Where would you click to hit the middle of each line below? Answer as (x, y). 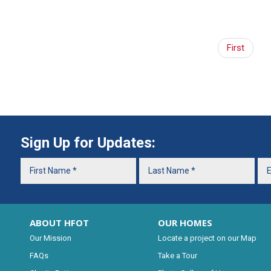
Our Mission (50, 238)
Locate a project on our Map (207, 238)
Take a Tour (178, 255)
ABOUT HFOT (59, 222)
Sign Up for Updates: (88, 142)
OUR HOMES (185, 222)
